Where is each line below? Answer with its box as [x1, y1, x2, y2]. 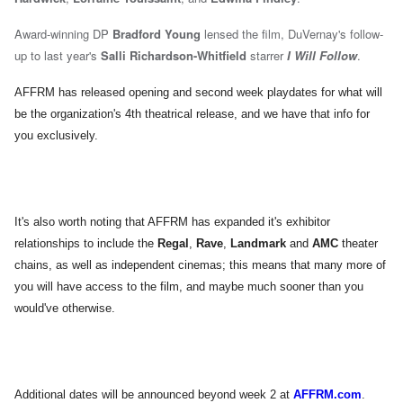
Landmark [230, 237, 290, 251]
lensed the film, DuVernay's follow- [201, 25, 383, 43]
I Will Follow [287, 47, 357, 65]
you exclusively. [14, 129, 102, 143]
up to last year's [14, 47, 101, 65]
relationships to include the [14, 237, 157, 251]
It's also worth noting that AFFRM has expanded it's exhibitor [14, 215, 330, 229]
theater [338, 237, 378, 251]
